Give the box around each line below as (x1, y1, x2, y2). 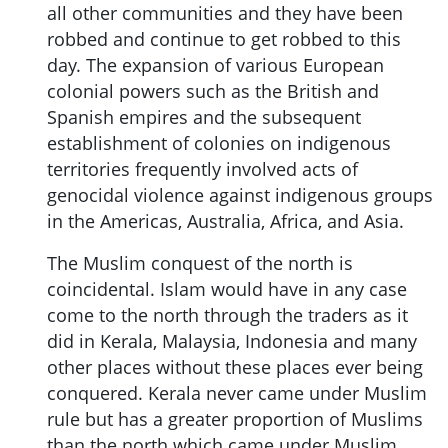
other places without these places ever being (47, 354, 423, 379)
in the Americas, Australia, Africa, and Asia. (47, 208, 404, 233)
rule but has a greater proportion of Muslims (47, 406, 423, 431)
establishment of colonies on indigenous (47, 130, 391, 155)
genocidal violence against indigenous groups (47, 182, 433, 207)
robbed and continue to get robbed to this (47, 26, 401, 51)
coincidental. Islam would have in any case (47, 276, 407, 301)
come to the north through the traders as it (47, 302, 408, 327)
